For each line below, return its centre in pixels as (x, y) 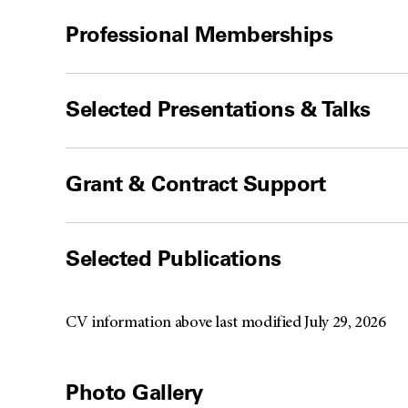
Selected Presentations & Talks (218, 108)
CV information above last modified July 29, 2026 (226, 323)
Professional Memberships (199, 34)
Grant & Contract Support (196, 183)
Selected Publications (173, 258)
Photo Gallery (134, 392)
